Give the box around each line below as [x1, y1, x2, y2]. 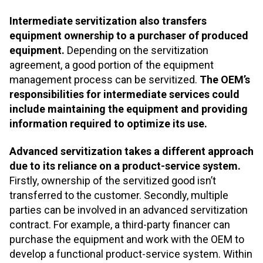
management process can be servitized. [9, 73, 197, 86]
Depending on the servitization [67, 43, 208, 56]
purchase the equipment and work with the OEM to [9, 233, 244, 246]
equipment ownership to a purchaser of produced [9, 29, 248, 42]
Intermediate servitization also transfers [9, 14, 207, 27]
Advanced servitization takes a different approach [9, 145, 254, 158]
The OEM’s [197, 73, 250, 86]
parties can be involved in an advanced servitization [9, 204, 248, 217]
